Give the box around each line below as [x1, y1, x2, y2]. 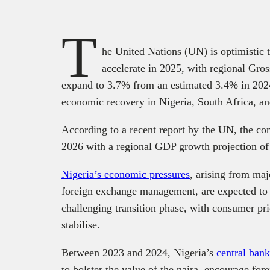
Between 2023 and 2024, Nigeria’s [61, 246, 216, 259]
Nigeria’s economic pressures [61, 168, 190, 180]
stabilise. [61, 218, 100, 231]
